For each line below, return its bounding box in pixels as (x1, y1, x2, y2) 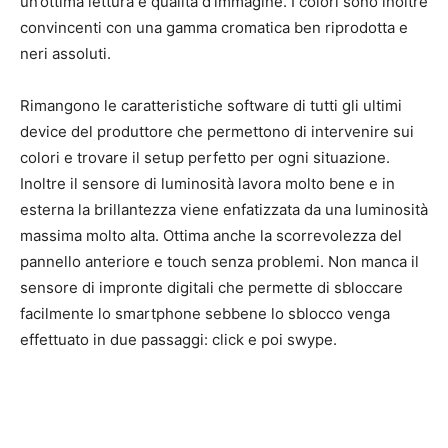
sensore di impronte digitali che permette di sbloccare (20, 278, 403, 298)
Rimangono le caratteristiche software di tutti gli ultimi (20, 96, 402, 116)
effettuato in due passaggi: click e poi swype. (20, 330, 337, 350)
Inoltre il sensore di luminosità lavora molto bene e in (20, 174, 395, 194)
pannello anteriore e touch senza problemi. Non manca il (20, 252, 419, 272)
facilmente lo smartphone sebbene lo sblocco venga (20, 304, 390, 324)
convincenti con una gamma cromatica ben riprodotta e (20, 18, 408, 38)
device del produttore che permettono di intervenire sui (20, 122, 414, 142)
